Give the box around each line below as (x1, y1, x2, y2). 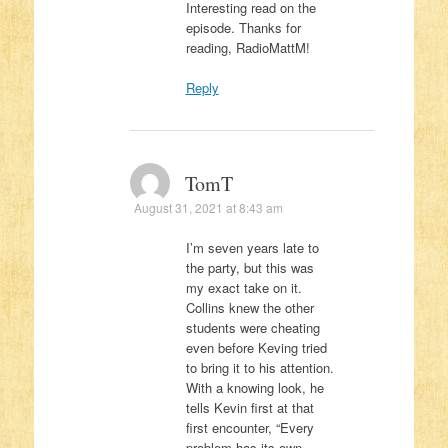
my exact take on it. (185, 277, 302, 297)
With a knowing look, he (185, 377, 324, 397)
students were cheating (185, 317, 320, 337)
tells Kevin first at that (185, 397, 314, 417)
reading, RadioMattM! (185, 38, 310, 58)
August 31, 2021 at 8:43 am (133, 198, 283, 216)
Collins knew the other (185, 297, 314, 317)
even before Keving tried (185, 337, 327, 357)
